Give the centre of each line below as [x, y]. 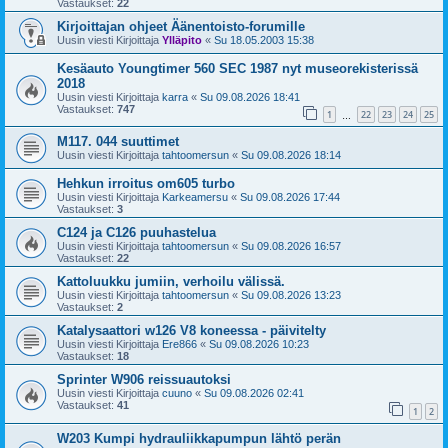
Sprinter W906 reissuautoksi [144, 380]
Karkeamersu [195, 197]
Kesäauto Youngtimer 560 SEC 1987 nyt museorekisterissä [237, 68]
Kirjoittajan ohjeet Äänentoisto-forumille [181, 26]
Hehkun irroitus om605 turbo [146, 184]
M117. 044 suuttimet [118, 142]
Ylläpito [182, 39]
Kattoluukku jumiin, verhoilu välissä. [171, 282]
